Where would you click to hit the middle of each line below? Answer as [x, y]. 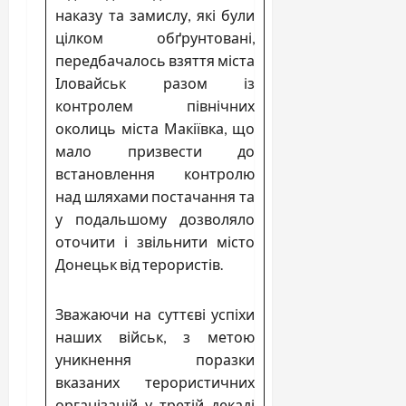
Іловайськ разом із [155, 82]
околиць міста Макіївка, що [155, 128]
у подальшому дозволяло [155, 218]
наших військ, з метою [155, 336]
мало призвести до [155, 150]
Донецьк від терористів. [139, 264]
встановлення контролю [155, 173]
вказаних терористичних [155, 382]
